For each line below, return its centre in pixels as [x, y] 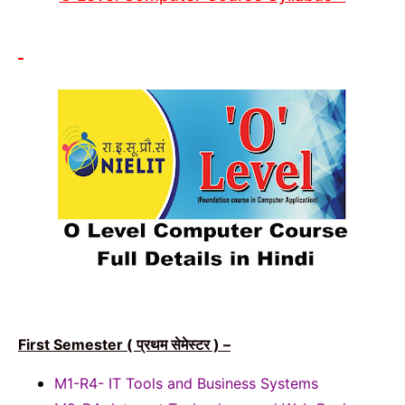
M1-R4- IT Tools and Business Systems [186, 383]
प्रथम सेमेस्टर [173, 345]
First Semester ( [77, 345]
